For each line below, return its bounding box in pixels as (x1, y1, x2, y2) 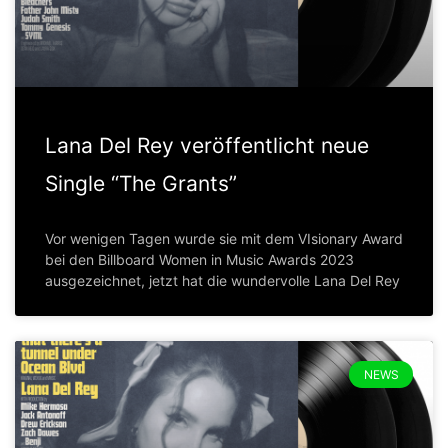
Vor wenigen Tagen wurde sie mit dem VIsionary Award (45, 230, 403, 248)
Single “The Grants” (45, 171, 237, 197)
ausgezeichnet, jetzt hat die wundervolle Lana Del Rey (45, 272, 400, 290)
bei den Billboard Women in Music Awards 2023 (45, 251, 354, 269)
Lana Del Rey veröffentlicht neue (45, 133, 369, 159)
